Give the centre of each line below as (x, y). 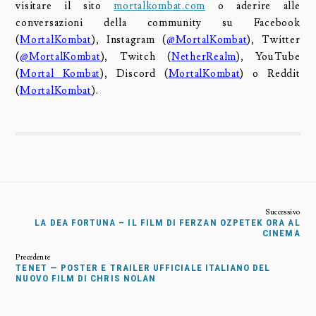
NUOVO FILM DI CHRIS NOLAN (86, 278)
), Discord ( (134, 73)
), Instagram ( (129, 39)
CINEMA (281, 233)
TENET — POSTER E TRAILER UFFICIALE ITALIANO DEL (143, 267)
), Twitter (274, 39)
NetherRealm (204, 56)
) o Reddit (270, 73)
